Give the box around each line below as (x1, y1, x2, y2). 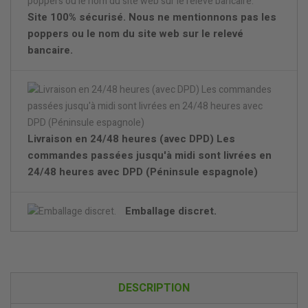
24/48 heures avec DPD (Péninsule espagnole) (27, 164, 258, 180)
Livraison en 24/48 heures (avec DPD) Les (27, 131, 235, 147)
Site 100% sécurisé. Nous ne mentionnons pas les (27, 10, 276, 25)
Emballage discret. (125, 203, 217, 219)
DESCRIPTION (118, 280, 190, 297)
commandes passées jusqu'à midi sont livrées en (27, 148, 272, 164)
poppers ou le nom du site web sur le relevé (27, 26, 243, 42)
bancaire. (27, 43, 73, 58)
